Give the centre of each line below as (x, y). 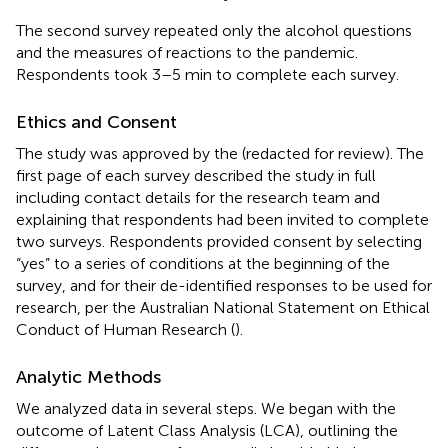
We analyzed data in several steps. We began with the (206, 408)
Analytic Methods (88, 376)
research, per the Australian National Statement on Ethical (223, 307)
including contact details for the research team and (198, 197)
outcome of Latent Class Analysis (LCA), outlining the (207, 430)
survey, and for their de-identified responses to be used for (224, 285)
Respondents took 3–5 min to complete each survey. (207, 74)
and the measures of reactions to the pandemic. (187, 52)
